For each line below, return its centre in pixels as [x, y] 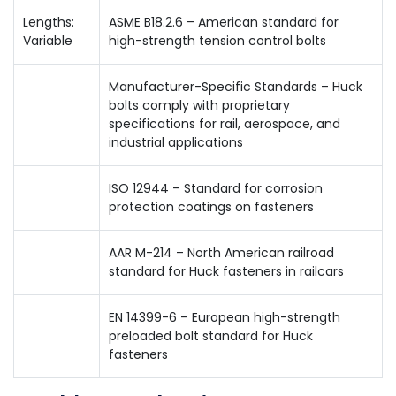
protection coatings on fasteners [211, 207]
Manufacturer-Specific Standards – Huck [236, 87]
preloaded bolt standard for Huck [211, 336]
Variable [48, 41]
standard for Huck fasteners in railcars [226, 271]
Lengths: [49, 22]
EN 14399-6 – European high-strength [225, 317]
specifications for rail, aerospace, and [225, 124]
